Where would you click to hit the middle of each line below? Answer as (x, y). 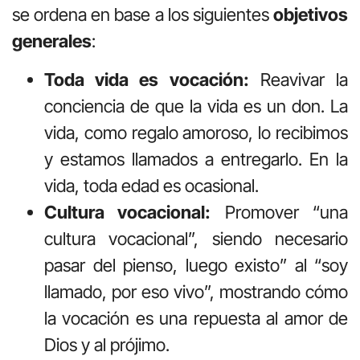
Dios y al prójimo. (109, 344)
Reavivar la (299, 79)
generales (52, 41)
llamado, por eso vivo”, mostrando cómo (196, 291)
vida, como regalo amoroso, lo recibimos (196, 132)
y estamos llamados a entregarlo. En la (196, 159)
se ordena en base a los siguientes (143, 15)
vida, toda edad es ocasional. (151, 185)
